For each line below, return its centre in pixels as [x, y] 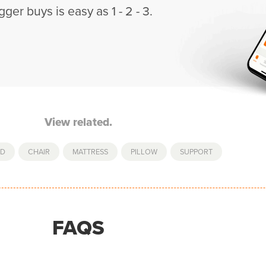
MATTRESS [90, 152]
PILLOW [144, 152]
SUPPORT [196, 152]
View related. [78, 122]
